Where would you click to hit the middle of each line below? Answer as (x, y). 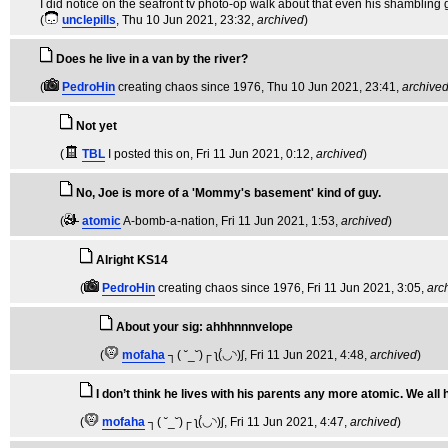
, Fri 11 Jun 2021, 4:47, (287, 422)
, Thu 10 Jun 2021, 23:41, (331, 87)
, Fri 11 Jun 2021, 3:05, (364, 288)
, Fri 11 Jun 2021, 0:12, (253, 154)
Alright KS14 (132, 260)
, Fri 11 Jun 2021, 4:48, (307, 355)
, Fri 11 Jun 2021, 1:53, (278, 221)
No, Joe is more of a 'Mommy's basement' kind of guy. (228, 193)
